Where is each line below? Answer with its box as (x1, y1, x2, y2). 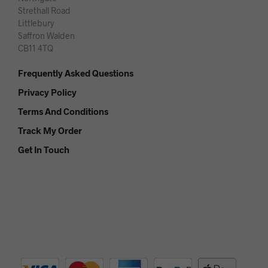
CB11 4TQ (18, 42, 53, 53)
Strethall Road (18, 5, 71, 16)
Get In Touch (18, 144, 69, 155)
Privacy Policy (18, 86, 77, 98)
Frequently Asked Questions (18, 67, 133, 78)
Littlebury (18, 17, 54, 28)
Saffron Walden (18, 30, 75, 41)
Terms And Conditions (18, 105, 108, 117)
